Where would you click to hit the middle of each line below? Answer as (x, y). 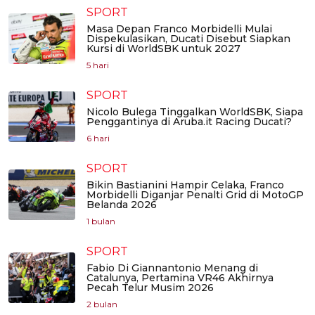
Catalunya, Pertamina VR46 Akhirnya (180, 278)
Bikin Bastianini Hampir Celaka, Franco (185, 185)
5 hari (98, 65)
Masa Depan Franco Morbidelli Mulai (179, 29)
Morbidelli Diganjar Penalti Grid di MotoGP (195, 195)
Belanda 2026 (122, 205)
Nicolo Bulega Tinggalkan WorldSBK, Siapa (195, 112)
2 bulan (102, 304)
